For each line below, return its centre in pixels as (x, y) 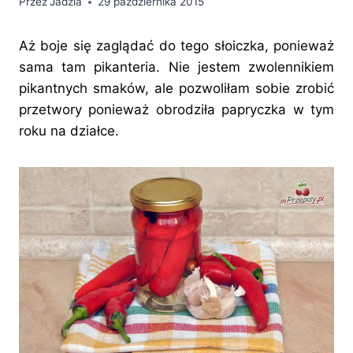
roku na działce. (69, 131)
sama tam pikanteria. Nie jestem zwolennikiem (176, 67)
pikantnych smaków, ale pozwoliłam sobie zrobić (176, 89)
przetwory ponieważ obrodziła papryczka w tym (176, 110)
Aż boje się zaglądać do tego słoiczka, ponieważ (176, 46)
